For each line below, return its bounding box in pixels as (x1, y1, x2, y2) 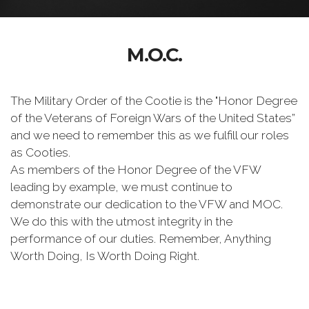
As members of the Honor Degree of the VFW (10, 163, 261, 177)
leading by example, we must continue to (10, 180, 232, 194)
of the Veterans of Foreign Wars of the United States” (10, 111, 295, 125)
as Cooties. (10, 146, 70, 159)
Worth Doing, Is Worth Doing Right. (10, 249, 199, 263)
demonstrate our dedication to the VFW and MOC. (10, 197, 283, 211)
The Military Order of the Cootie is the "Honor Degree (10, 94, 297, 108)
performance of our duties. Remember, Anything (10, 232, 271, 246)
